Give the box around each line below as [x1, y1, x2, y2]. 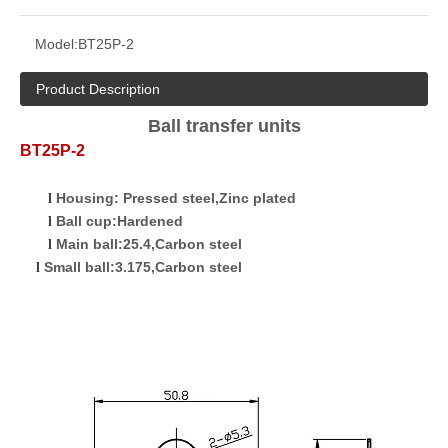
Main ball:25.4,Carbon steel [56, 236, 242, 252]
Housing [56, 190, 114, 206]
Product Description [36, 81, 160, 97]
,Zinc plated [215, 190, 296, 206]
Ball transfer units [147, 116, 301, 136]
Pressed [123, 190, 178, 206]
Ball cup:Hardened [56, 213, 183, 229]
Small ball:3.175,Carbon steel [44, 259, 242, 275]
